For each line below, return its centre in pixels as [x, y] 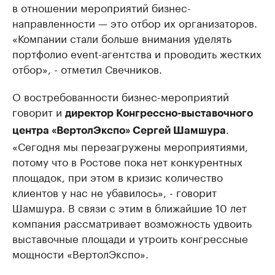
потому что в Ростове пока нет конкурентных [127, 161]
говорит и [39, 111]
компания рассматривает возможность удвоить [132, 223]
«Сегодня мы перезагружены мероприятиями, [130, 146]
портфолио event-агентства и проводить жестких [137, 53]
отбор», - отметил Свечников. [87, 68]
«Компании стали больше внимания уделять [122, 38]
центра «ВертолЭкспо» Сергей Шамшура [119, 131]
